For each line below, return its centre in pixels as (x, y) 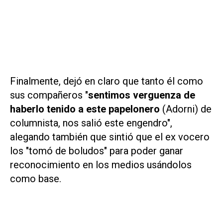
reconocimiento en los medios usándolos (101, 165)
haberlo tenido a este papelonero (85, 109)
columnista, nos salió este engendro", (91, 123)
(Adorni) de (186, 109)
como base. (36, 178)
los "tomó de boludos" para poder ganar (97, 151)
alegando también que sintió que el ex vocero (110, 137)
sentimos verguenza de (142, 95)
